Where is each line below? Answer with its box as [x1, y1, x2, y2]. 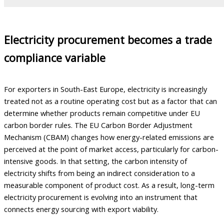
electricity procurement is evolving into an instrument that [4, 192, 197, 202]
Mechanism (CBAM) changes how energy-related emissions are [4, 132, 214, 142]
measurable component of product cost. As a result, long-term [4, 180, 214, 190]
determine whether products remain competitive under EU [4, 108, 200, 118]
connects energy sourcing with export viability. [4, 204, 158, 214]
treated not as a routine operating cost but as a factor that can [4, 96, 217, 106]
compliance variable [4, 50, 105, 65]
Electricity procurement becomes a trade [4, 32, 212, 47]
